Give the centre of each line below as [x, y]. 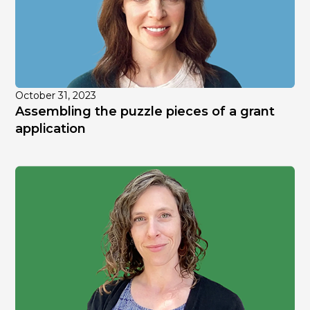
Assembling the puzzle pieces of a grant [145, 112]
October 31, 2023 [56, 96]
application [51, 129]
